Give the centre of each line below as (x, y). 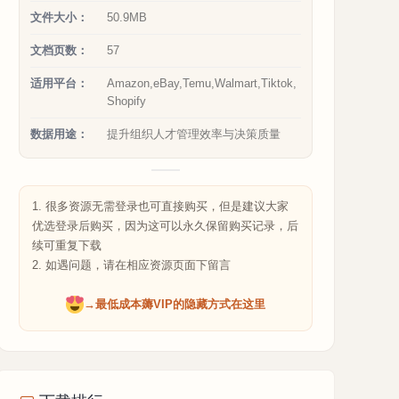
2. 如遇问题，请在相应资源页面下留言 (131, 265)
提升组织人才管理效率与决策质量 (194, 134)
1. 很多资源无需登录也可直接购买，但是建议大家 (160, 206)
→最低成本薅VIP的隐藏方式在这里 (175, 304)
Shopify (126, 101)
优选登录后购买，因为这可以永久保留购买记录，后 (165, 226)
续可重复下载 (67, 245)
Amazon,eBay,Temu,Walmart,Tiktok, (202, 83)
